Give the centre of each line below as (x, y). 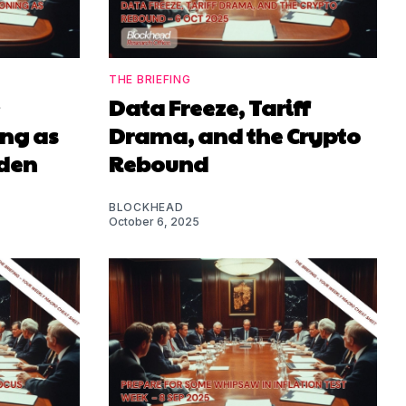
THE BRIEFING (150, 80)
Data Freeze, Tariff (209, 107)
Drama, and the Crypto (235, 135)
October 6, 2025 (154, 222)
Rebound (159, 164)
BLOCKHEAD (146, 208)
